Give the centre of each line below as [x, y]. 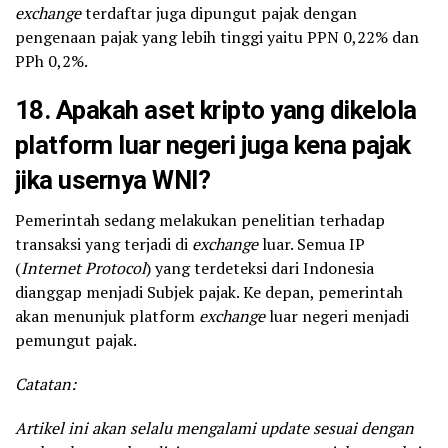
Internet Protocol [83, 268]
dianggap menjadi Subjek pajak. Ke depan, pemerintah [209, 292]
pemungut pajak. [76, 340]
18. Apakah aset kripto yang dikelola [216, 110]
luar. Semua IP [311, 244]
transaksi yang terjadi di [103, 244]
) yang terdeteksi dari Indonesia [260, 268]
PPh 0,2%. [51, 61]
